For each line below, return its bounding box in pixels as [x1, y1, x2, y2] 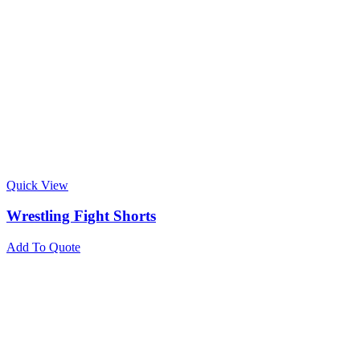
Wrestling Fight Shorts [6, 207, 156, 225]
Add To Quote [6, 240, 80, 255]
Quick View [6, 178, 68, 192]
